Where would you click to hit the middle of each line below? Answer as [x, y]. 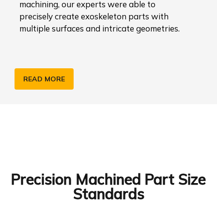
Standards [108, 194]
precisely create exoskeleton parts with [94, 16]
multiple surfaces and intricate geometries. [100, 28]
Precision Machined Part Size [108, 179]
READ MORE [44, 79]
